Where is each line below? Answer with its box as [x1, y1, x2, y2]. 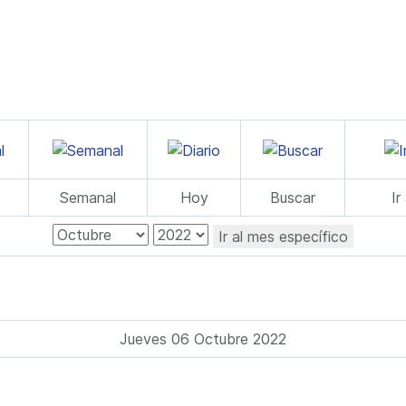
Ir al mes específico [218, 227, 348, 246]
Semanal [60, 188, 116, 207]
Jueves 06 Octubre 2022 [120, 330, 286, 348]
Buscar [270, 188, 315, 207]
